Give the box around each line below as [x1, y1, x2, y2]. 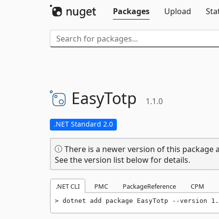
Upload [164, 6, 191, 17]
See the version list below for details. [55, 154, 190, 165]
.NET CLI [56, 182, 80, 191]
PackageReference [123, 182, 176, 191]
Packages [113, 6, 150, 17]
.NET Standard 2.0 [54, 119, 113, 129]
